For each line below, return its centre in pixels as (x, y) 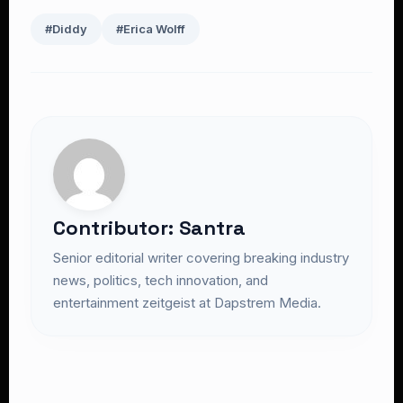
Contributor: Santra (149, 228)
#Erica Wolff (151, 29)
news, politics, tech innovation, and (161, 280)
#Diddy (66, 29)
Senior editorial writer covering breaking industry (201, 258)
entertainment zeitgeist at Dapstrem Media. (187, 303)
